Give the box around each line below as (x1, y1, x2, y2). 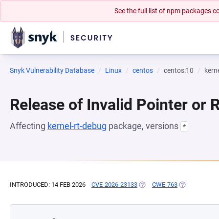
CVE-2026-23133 (91, 181, 137, 188)
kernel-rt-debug (47, 121, 107, 131)
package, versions (107, 121, 180, 131)
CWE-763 (152, 181, 177, 188)
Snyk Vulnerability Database (10, 66, 94, 74)
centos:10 (164, 66, 194, 74)
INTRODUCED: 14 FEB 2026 (10, 181, 86, 188)
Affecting (10, 121, 47, 131)
